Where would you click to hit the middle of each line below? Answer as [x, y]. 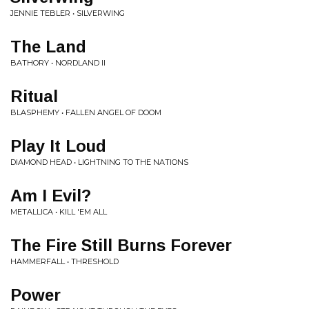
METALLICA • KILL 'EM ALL [59, 211]
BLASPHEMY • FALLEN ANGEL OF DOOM [86, 112]
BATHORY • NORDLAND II [58, 62]
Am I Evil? [51, 195]
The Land [48, 46]
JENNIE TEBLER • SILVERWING [68, 13]
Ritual [34, 96]
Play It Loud [58, 146]
